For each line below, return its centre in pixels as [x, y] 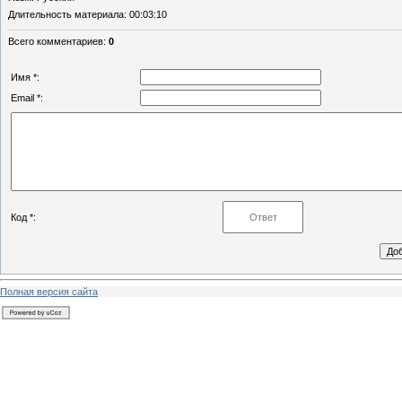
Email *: [27, 98]
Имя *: [25, 78]
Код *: [23, 218]
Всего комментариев [56, 42]
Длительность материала [66, 15]
